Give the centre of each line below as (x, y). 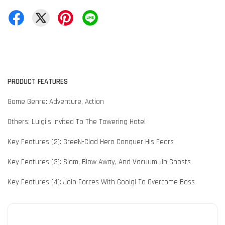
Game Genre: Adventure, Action (56, 102)
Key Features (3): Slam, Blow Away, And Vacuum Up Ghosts (99, 162)
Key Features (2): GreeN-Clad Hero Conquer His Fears (91, 142)
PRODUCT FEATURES (38, 82)
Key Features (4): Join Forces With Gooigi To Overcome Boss (101, 182)
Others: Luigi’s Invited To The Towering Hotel (77, 122)
